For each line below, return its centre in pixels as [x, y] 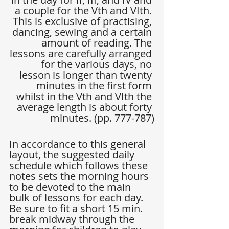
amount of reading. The [98, 43]
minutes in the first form [95, 86]
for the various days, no [98, 64]
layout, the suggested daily [73, 155]
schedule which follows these [80, 166]
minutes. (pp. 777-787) [102, 118]
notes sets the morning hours [80, 176]
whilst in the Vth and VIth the [85, 97]
